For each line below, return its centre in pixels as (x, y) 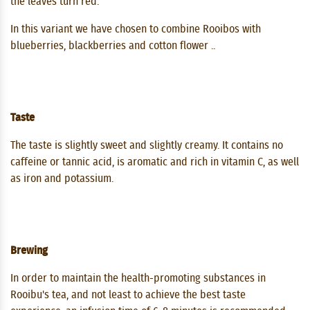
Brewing (29, 250)
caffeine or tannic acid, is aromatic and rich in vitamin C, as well (155, 162)
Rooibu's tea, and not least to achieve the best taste (128, 294)
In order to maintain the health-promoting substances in (138, 278)
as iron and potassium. (62, 178)
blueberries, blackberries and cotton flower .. (113, 45)
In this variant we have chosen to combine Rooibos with (136, 29)
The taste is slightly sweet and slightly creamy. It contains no (147, 145)
